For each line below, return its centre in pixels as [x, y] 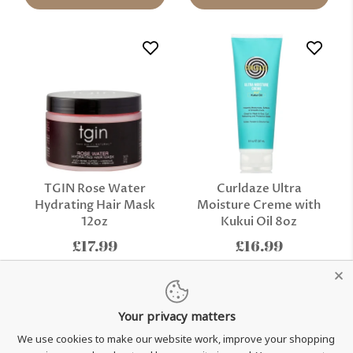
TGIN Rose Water [95, 189]
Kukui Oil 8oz [259, 222]
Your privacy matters [176, 316]
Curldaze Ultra [259, 189]
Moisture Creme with [259, 205]
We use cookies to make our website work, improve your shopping [176, 339]
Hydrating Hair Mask [95, 205]
